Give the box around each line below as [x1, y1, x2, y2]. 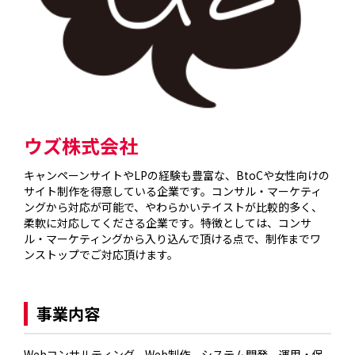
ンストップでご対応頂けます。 [24, 246, 179, 263]
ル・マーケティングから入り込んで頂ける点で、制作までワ [24, 231, 322, 247]
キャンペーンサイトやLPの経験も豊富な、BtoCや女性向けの [24, 167, 330, 184]
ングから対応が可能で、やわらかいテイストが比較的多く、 [24, 199, 323, 216]
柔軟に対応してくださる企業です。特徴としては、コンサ [24, 215, 312, 231]
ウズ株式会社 [24, 132, 139, 160]
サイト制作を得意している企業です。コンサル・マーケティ [24, 183, 323, 200]
